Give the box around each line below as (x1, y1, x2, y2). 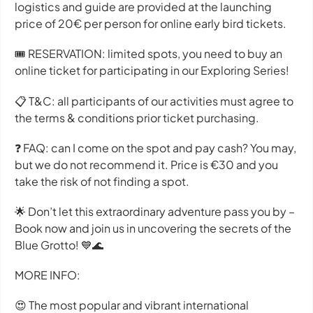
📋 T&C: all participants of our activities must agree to (15, 93, 293, 108)
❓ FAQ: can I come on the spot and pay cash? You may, (15, 140, 296, 155)
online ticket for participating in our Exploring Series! (15, 63, 289, 78)
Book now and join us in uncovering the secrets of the (15, 220, 291, 235)
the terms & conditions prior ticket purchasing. (15, 110, 259, 125)
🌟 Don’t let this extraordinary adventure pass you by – (15, 203, 295, 219)
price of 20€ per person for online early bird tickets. (15, 16, 286, 31)
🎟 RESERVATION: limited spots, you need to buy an (15, 46, 282, 61)
